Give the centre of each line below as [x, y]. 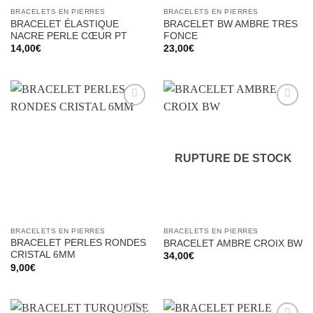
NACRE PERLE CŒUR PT [68, 36]
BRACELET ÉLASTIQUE [64, 24]
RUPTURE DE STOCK [233, 159]
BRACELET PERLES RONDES [78, 243]
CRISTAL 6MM [43, 255]
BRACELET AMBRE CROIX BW [233, 243]
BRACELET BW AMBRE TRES [230, 24]
